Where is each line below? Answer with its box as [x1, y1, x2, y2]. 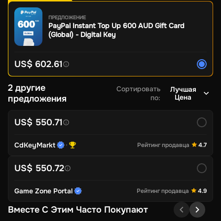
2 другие [8, 82, 45, 93]
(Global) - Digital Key [48, 30, 115, 39]
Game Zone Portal [14, 186, 73, 195]
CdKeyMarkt [14, 140, 55, 149]
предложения [8, 93, 67, 104]
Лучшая [170, 84, 196, 94]
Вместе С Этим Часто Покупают [8, 204, 148, 215]
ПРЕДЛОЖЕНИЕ [48, 14, 86, 21]
